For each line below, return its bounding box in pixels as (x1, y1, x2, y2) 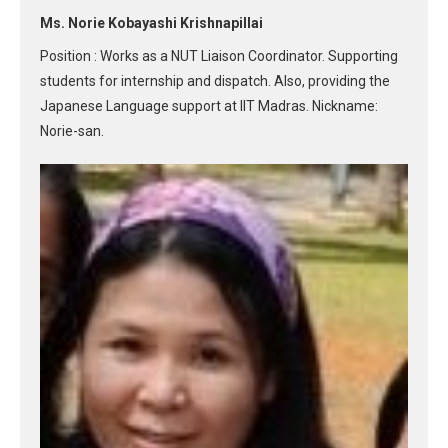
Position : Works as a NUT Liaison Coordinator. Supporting (40, 47, 398, 64)
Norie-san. (40, 122, 104, 139)
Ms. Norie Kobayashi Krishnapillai (40, 14, 263, 31)
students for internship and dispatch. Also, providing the (40, 72, 390, 89)
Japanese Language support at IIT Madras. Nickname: (40, 97, 378, 114)
